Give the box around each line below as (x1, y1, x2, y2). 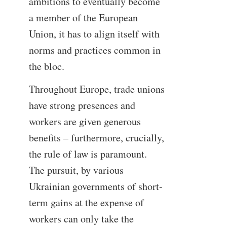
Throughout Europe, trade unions (28, 82, 165, 96)
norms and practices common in (28, 43, 161, 57)
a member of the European (28, 10, 138, 24)
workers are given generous (28, 115, 141, 129)
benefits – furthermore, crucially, (28, 131, 164, 145)
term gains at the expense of (28, 196, 144, 210)
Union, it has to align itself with (28, 26, 160, 41)
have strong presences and (28, 98, 135, 112)
